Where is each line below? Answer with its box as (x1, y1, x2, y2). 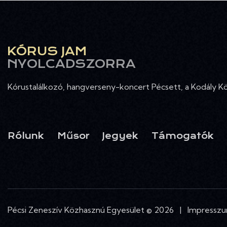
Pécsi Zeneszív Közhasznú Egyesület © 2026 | (8, 205, 187, 215)
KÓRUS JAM (7, 45, 87, 59)
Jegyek (102, 130, 139, 141)
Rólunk (8, 130, 44, 141)
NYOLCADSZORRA (7, 57, 136, 71)
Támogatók (151, 130, 214, 141)
